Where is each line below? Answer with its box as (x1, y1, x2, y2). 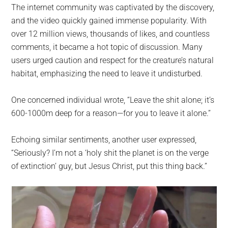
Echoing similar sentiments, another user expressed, (11, 134, 197, 145)
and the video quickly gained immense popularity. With (11, 15, 207, 25)
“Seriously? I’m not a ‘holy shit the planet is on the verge (11, 148, 209, 158)
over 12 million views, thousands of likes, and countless (11, 28, 210, 39)
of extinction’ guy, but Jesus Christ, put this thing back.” (11, 161, 208, 171)
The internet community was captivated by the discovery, (11, 2, 215, 12)
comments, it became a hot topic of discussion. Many (11, 42, 203, 52)
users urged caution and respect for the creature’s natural (11, 55, 214, 65)
